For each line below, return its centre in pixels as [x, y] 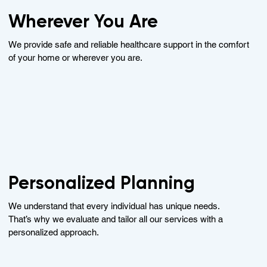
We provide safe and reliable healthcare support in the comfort [129, 44]
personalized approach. [54, 232]
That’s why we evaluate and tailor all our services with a [116, 219]
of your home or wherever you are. [76, 57]
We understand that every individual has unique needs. [114, 206]
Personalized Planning [102, 183]
